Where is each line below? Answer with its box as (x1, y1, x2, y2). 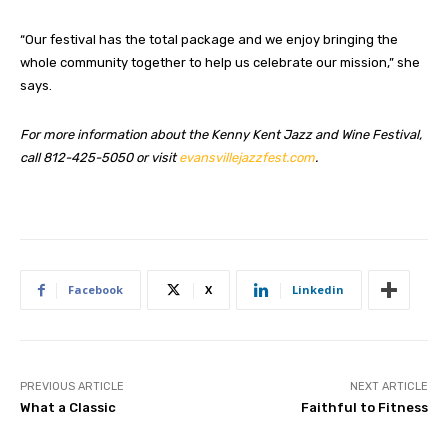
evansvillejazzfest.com (179, 150, 315, 166)
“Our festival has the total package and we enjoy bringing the (20, 32, 398, 48)
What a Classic (20, 400, 116, 416)
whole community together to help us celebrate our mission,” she (20, 55, 420, 71)
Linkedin (292, 282, 344, 298)
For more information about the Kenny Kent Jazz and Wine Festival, (20, 127, 422, 143)
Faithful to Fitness (300, 400, 428, 416)
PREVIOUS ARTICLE (20, 380, 124, 394)
